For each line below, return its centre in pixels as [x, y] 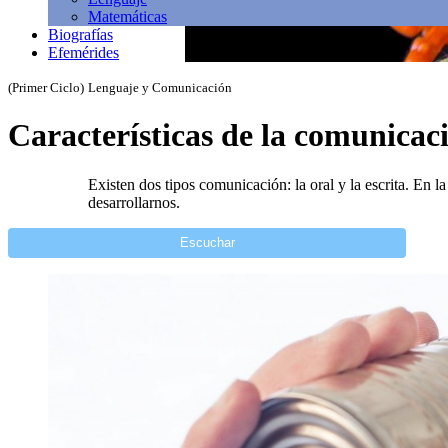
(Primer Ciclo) [46, 87]
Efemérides [83, 52]
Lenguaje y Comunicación [160, 87]
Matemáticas [127, 16]
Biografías [80, 34]
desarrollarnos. [134, 202]
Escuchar [207, 243]
